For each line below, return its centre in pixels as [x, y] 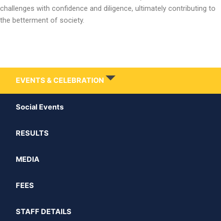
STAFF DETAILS [43, 212]
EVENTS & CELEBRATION [60, 81]
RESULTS [32, 133]
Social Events [39, 107]
